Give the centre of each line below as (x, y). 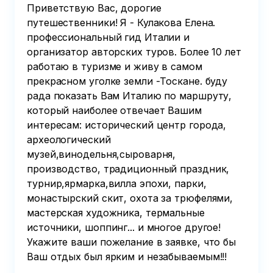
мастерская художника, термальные (116, 213)
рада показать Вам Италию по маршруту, (129, 96)
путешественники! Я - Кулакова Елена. (121, 23)
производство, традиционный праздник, (128, 169)
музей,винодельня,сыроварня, (101, 154)
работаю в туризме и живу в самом (115, 66)
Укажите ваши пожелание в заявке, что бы (132, 242)
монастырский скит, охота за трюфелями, (130, 198)
